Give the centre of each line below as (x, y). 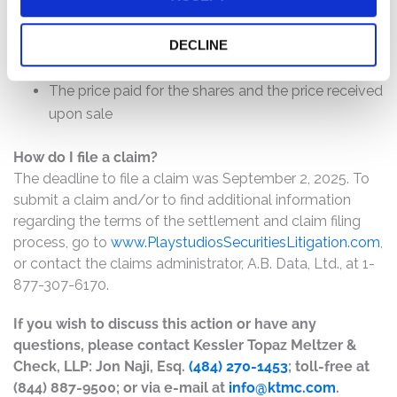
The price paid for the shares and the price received (216, 91)
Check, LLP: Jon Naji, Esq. (101, 366)
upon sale (81, 114)
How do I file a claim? (86, 157)
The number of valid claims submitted (173, 22)
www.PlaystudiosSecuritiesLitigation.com (245, 242)
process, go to (62, 242)
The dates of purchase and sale (152, 68)
